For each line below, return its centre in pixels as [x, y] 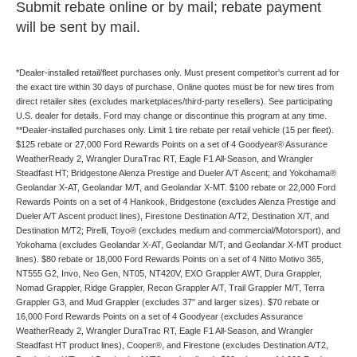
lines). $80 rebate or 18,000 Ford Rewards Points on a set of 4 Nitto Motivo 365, [170, 259]
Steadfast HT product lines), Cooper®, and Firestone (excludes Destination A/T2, [172, 345]
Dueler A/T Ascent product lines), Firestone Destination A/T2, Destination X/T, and [173, 216]
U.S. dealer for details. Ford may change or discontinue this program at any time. [171, 115]
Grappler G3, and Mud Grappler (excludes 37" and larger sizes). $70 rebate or [168, 302]
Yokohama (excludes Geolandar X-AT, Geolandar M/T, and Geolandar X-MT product [178, 244]
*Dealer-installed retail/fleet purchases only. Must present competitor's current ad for [178, 72]
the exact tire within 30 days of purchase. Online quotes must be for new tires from [175, 86]
